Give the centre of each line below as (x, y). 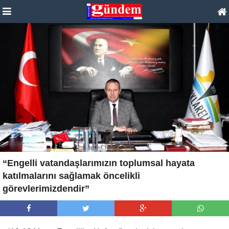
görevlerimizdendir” (46, 188)
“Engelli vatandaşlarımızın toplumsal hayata (99, 163)
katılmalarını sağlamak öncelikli (71, 176)
